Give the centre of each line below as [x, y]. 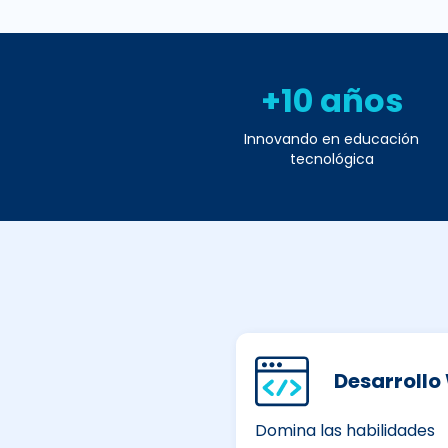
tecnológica [331, 159]
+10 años [331, 101]
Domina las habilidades [344, 431]
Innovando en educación [331, 139]
